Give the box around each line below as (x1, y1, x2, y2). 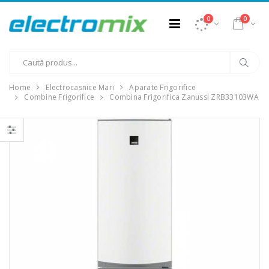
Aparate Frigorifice (129, 82, 196, 92)
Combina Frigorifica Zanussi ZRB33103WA (109, 92, 259, 103)
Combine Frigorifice (24, 92, 94, 103)
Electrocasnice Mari (46, 82, 114, 92)
